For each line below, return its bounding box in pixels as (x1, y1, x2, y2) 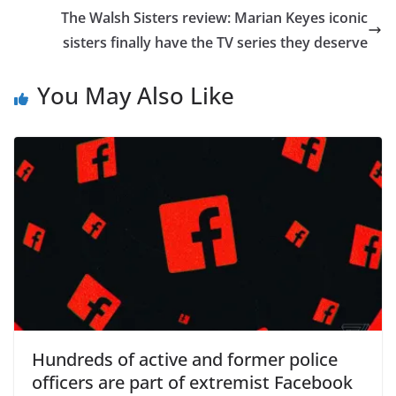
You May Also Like (37, 80, 234, 112)
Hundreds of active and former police (32, 346, 338, 371)
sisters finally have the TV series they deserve (63, 33, 368, 53)
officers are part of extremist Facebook (32, 369, 353, 394)
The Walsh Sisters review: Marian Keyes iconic (61, 8, 368, 28)
